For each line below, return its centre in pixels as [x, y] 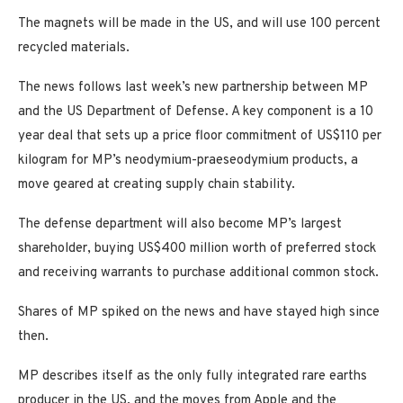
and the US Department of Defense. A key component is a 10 [196, 112]
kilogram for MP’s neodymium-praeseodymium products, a [188, 160]
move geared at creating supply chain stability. [157, 184]
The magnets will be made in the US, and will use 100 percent [199, 23]
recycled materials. [74, 48]
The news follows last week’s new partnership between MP [193, 87]
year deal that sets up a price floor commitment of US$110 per [200, 136]
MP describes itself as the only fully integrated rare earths [193, 376]
